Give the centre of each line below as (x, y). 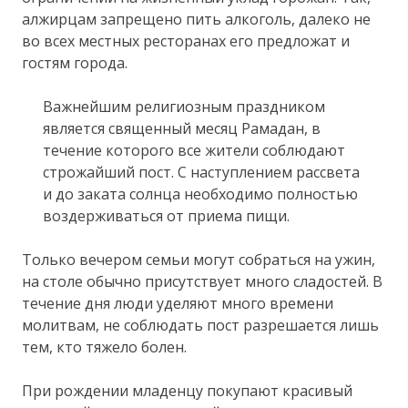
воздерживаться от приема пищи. (166, 215)
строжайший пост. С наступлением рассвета (201, 172)
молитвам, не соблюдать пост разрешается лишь (201, 325)
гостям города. (75, 62)
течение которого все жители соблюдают (194, 150)
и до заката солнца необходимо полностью (200, 194)
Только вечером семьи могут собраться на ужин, (199, 259)
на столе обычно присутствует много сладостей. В (203, 281)
